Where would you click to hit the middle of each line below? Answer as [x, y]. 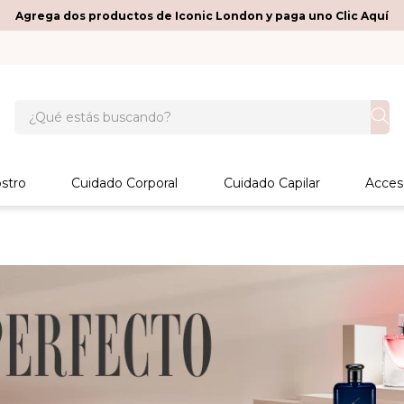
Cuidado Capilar [271, 183]
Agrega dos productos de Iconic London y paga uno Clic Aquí [202, 15]
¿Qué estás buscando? [95, 106]
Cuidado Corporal [125, 183]
